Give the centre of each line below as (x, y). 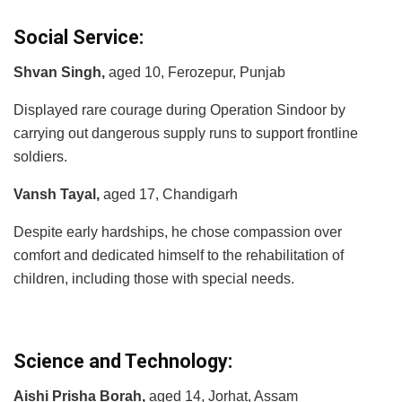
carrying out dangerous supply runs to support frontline (186, 134)
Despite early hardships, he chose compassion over (178, 232)
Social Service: (79, 38)
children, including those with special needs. (154, 279)
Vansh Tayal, (57, 195)
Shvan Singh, (59, 73)
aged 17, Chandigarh (169, 195)
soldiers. (40, 157)
